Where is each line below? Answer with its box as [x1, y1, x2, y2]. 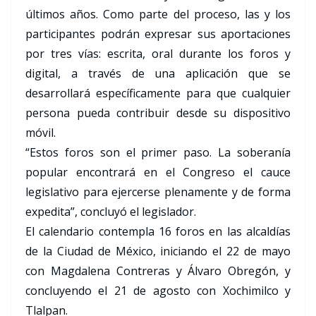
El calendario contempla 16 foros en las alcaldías [25, 224, 291, 240]
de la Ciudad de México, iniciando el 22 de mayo [25, 243, 291, 260]
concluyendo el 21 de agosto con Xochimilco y [25, 283, 291, 299]
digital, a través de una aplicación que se [25, 66, 291, 82]
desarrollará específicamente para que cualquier [25, 85, 291, 102]
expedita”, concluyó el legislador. [25, 204, 196, 220]
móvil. [25, 125, 56, 141]
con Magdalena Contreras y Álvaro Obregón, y [25, 263, 291, 279]
